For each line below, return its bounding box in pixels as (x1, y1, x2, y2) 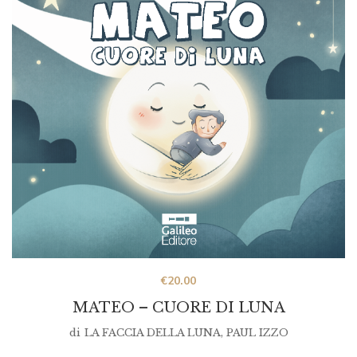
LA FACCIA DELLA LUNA (84, 326, 221, 340)
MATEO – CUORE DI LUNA (72, 299, 285, 317)
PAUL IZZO (226, 326, 288, 340)
